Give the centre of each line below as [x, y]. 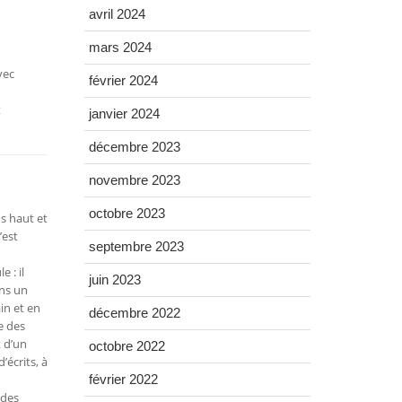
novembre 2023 [134, 180]
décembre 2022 [134, 313]
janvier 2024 [124, 114]
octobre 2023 [127, 214]
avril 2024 [117, 14]
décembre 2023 [134, 147]
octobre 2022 [127, 346]
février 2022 [123, 380]
